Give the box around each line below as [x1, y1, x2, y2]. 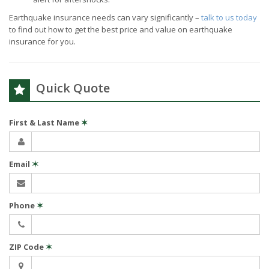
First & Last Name [9, 117, 81, 128]
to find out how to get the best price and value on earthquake [9, 24, 232, 35]
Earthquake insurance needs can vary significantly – [9, 12, 201, 23]
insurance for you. [9, 36, 76, 47]
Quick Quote [36, 80, 110, 96]
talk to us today [201, 12, 257, 23]
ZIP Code [9, 241, 46, 252]
